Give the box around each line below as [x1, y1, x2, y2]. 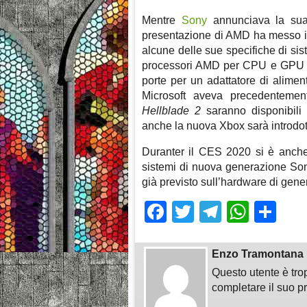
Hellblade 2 [142, 104, 201, 116]
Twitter [194, 199, 259, 224]
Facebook [167, 199, 264, 224]
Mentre [142, 14, 182, 26]
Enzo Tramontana [212, 247, 304, 260]
